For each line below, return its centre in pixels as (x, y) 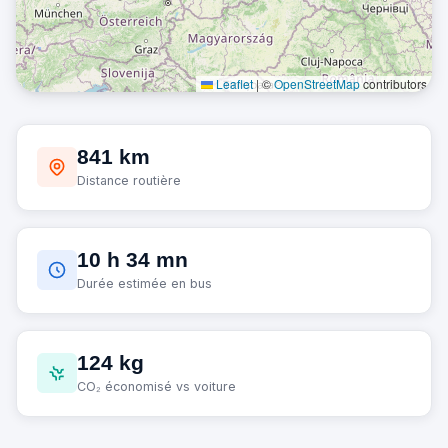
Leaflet (233, 83)
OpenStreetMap (317, 83)
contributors (393, 83)
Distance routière (129, 180)
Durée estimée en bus (144, 283)
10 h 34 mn (132, 259)
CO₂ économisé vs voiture (156, 386)
